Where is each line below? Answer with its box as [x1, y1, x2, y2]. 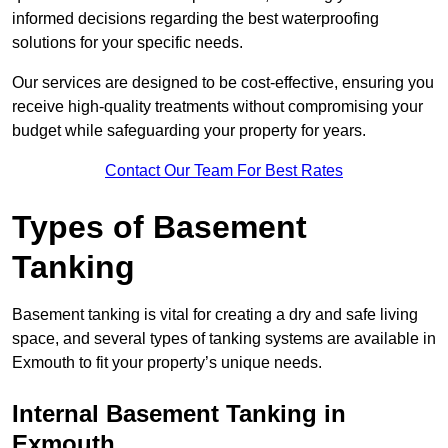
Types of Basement [12, 209, 307, 246]
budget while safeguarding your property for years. [12, 122, 366, 140]
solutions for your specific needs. [12, 34, 243, 52]
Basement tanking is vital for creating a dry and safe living [12, 306, 418, 324]
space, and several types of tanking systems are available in [12, 330, 436, 348]
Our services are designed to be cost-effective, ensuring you [12, 74, 434, 92]
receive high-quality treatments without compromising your [12, 98, 423, 116]
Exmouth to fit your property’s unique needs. [12, 354, 326, 372]
